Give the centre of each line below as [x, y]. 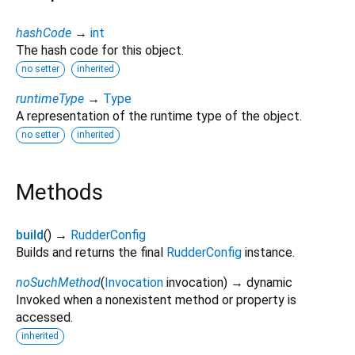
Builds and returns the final [91, 252]
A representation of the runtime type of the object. [159, 116]
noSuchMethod [58, 282]
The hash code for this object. [100, 50]
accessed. [44, 317]
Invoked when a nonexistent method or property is [156, 300]
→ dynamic [261, 282]
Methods [59, 192]
